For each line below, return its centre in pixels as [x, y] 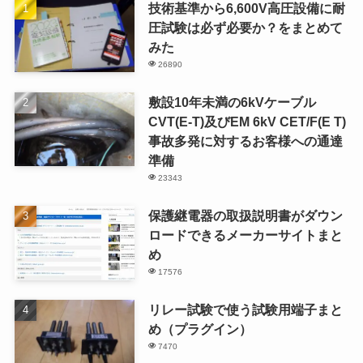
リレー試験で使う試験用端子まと [245, 310]
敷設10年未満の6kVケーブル [232, 102]
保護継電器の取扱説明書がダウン [245, 215]
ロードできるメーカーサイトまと [245, 235]
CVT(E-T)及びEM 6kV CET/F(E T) [247, 121]
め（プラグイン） [200, 329]
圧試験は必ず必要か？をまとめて [245, 27]
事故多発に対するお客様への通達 [245, 141]
